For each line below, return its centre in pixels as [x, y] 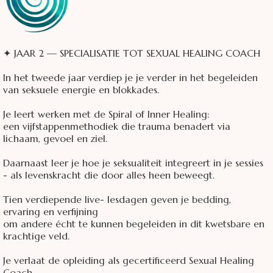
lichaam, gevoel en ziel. [55, 139]
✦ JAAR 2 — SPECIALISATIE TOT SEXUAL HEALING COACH [132, 53]
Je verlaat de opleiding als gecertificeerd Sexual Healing [129, 261]
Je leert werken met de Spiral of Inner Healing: [106, 114]
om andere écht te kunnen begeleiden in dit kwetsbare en [134, 224]
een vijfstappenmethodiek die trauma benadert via [117, 126]
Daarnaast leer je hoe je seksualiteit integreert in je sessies [133, 163]
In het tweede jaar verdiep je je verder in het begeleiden [130, 78]
